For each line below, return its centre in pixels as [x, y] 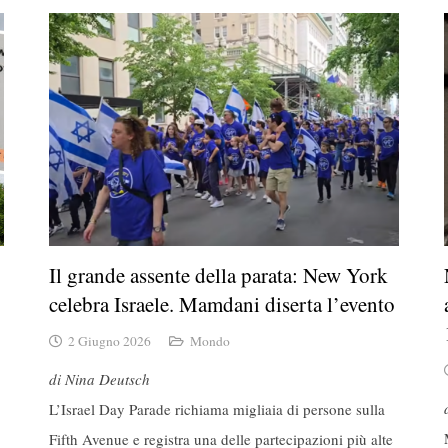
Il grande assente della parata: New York [218, 274]
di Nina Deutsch [99, 378]
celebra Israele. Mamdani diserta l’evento [222, 303]
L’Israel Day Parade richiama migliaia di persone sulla [217, 408]
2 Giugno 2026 [110, 341]
